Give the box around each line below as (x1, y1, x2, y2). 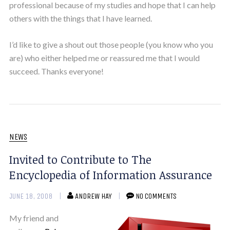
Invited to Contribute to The (9, 151, 151, 167)
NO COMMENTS (135, 191, 177, 201)
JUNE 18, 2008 (9, 191, 53, 201)
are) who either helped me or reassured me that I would (9, 52, 200, 63)
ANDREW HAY (74, 191, 112, 201)
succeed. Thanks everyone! (9, 66, 104, 76)
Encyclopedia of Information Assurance (9, 166, 212, 182)
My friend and (9, 213, 59, 223)
